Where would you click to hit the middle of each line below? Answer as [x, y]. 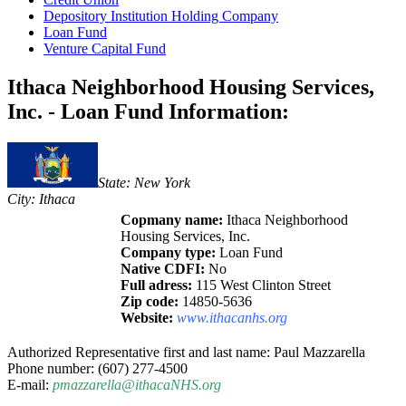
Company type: [168, 253]
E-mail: [30, 385]
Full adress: [156, 285]
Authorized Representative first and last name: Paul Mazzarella [186, 353]
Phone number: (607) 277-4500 [97, 369]
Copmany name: [172, 220]
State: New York [144, 183]
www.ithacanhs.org [232, 318]
